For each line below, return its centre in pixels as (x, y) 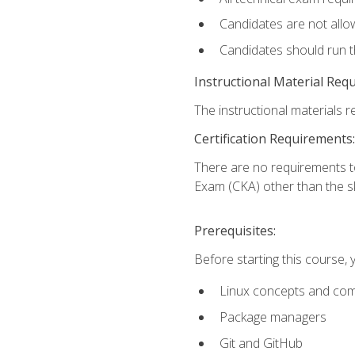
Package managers (273, 317)
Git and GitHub (261, 343)
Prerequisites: (235, 231)
